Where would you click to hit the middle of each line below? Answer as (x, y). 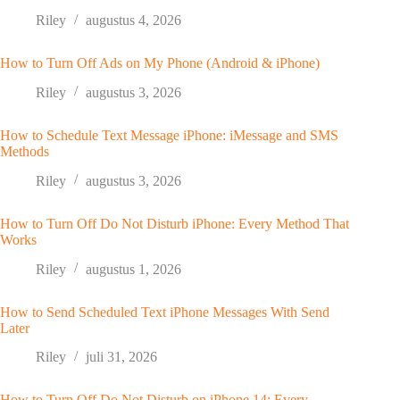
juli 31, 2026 (121, 357)
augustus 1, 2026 (133, 269)
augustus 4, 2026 (133, 21)
